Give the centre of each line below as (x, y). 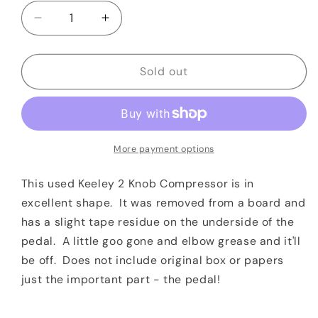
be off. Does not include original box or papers (152, 261)
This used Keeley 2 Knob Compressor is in (137, 184)
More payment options (164, 149)
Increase (131, 24)
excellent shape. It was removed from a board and (163, 203)
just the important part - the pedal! (121, 280)
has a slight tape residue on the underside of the (158, 222)
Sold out (164, 71)
